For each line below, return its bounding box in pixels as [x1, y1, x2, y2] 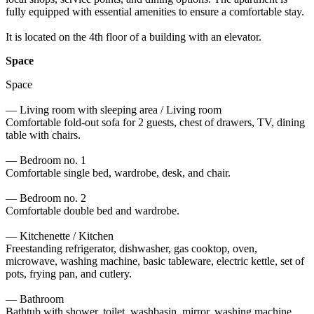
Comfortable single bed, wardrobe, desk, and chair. [6, 166, 231, 179]
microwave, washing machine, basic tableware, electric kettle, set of [6, 254, 304, 267]
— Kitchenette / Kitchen [6, 229, 114, 242]
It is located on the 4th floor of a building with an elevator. [6, 30, 261, 43]
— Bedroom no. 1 [6, 153, 86, 166]
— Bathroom [6, 292, 64, 305]
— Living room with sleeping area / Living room [6, 103, 221, 116]
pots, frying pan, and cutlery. [6, 267, 132, 280]
